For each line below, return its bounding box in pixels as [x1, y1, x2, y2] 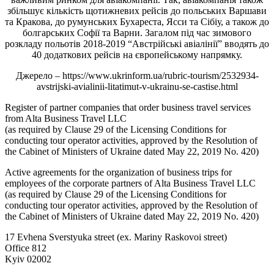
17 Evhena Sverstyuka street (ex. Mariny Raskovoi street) [5, 231, 227, 242]
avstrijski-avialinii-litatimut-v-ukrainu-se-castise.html [36, 81, 238, 92]
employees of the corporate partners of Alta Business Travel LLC [5, 177, 256, 188]
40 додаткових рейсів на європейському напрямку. [32, 49, 242, 60]
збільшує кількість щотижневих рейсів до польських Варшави [7, 5, 267, 16]
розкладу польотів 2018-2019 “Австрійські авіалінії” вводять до [5, 38, 269, 49]
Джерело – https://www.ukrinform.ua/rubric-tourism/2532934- [15, 70, 259, 81]
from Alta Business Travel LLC [5, 113, 127, 124]
